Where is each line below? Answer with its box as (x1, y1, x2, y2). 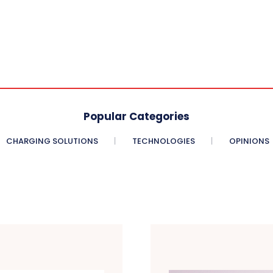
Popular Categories (83, 109, 190, 124)
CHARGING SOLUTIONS (6, 135, 98, 147)
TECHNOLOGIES (132, 135, 195, 147)
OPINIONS (229, 135, 269, 147)
